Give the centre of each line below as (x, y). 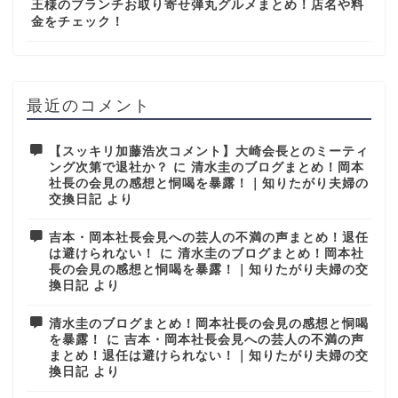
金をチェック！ (78, 22)
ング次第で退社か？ (109, 168)
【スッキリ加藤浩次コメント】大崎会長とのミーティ (209, 152)
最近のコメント (89, 105)
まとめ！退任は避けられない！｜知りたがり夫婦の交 (209, 356)
